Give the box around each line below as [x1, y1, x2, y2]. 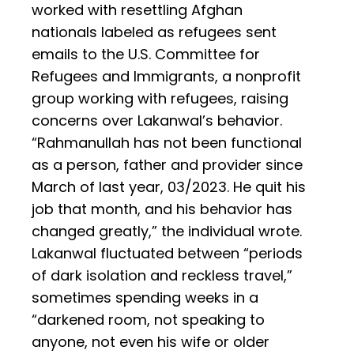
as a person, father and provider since [32, 155, 303, 175]
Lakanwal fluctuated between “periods [32, 243, 303, 264]
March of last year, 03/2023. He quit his [32, 177, 306, 198]
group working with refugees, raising [32, 88, 288, 109]
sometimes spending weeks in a [32, 288, 258, 308]
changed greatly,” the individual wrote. [32, 221, 302, 242]
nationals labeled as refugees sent [32, 22, 277, 43]
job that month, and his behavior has [32, 199, 292, 220]
